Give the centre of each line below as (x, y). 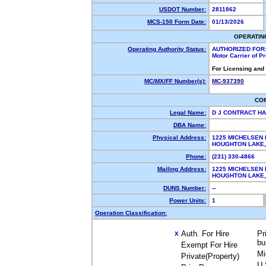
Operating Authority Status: (167, 49)
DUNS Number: (185, 188)
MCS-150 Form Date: (177, 22)
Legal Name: (188, 113)
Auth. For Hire (205, 234)
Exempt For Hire (209, 245)
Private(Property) (210, 256)
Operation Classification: (131, 213)
